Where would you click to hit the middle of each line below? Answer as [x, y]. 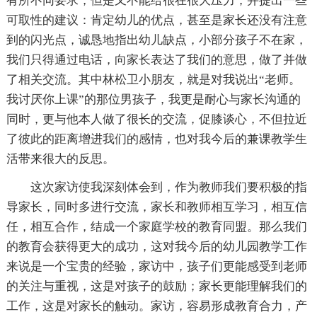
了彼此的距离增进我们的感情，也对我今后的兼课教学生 [156, 139]
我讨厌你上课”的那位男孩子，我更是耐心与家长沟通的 [153, 100]
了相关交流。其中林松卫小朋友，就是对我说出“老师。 [153, 80]
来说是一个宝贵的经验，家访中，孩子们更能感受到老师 [156, 267]
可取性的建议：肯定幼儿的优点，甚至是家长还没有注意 [156, 21]
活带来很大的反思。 [60, 159]
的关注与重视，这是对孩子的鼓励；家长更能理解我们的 [156, 287]
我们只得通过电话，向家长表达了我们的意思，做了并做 [156, 60]
